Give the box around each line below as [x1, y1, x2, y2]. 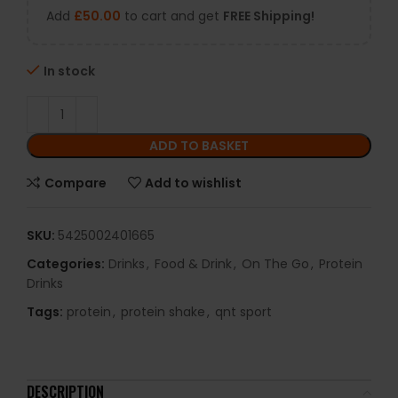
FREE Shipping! [223, 7, 314, 25]
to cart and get [121, 7, 223, 25]
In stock [44, 62, 95, 80]
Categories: [27, 255, 105, 273]
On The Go [242, 255, 309, 273]
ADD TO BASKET [149, 137, 249, 155]
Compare [44, 173, 107, 192]
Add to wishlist [145, 173, 243, 192]
